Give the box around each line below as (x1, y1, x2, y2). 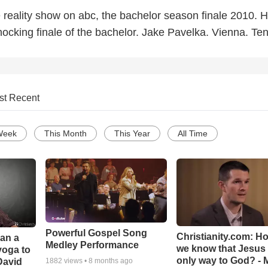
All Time (178, 129, 208, 139)
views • (62, 257, 89, 266)
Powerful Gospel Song (45, 228, 147, 239)
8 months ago (88, 257, 133, 266)
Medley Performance (45, 240, 139, 251)
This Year (114, 129, 150, 139)
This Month (44, 129, 87, 139)
